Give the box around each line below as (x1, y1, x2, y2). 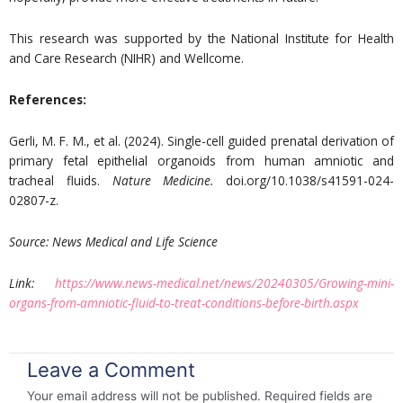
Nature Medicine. (112, 172, 214, 189)
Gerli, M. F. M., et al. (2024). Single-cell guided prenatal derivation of (9, 132, 394, 149)
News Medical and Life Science (52, 232, 218, 250)
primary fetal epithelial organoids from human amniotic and (9, 152, 394, 169)
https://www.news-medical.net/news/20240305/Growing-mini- (55, 273, 394, 291)
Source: (9, 232, 49, 250)
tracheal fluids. (9, 172, 112, 189)
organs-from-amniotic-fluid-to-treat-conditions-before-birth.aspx (9, 293, 359, 311)
